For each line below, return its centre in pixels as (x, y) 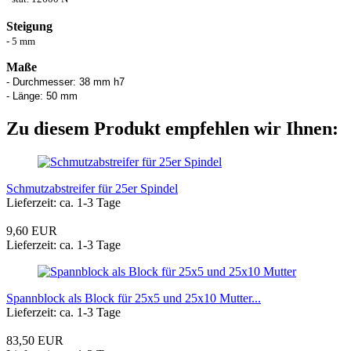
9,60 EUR (32, 230)
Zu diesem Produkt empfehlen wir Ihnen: (172, 128)
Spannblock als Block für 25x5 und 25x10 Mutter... (134, 298)
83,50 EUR (35, 340)
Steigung (29, 26)
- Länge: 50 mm (42, 96)
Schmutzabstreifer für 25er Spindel (92, 188)
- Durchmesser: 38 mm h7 (65, 81)
